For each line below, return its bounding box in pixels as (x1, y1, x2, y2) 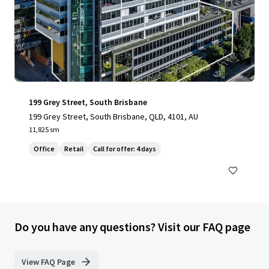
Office (34, 144, 55, 153)
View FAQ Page (22, 256, 75, 267)
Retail (64, 144, 83, 153)
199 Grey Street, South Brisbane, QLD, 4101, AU (29, 111, 198, 122)
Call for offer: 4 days (93, 144, 156, 153)
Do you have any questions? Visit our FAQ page (14, 219, 250, 234)
